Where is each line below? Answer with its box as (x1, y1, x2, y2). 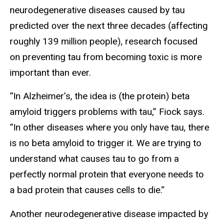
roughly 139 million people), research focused (10, 35, 197, 47)
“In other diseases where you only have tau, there (10, 122, 209, 133)
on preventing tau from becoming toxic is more (10, 51, 202, 63)
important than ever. (10, 66, 91, 78)
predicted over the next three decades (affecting (10, 20, 208, 31)
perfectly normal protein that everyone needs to (10, 169, 204, 180)
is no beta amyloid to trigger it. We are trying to (10, 137, 201, 149)
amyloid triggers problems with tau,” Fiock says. (10, 106, 204, 118)
